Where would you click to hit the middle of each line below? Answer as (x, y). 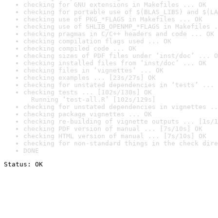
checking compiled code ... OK (80, 48)
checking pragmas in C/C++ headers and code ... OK (119, 34)
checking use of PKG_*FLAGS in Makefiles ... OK (113, 19)
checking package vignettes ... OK (88, 114)
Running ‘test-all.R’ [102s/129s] (90, 100)
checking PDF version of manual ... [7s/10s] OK (113, 129)
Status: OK (23, 164)
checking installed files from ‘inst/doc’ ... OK (115, 63)
